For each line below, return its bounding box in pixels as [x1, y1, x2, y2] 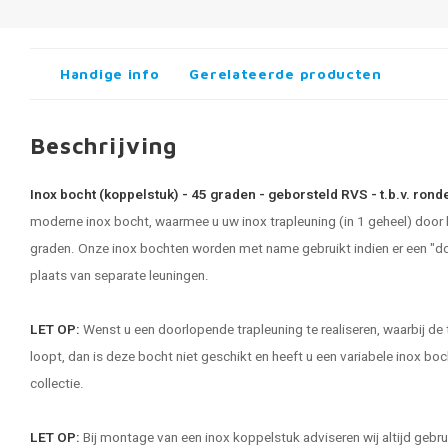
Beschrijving [30, 132, 178, 159]
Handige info [60, 65, 160, 82]
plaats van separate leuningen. [30, 266, 209, 286]
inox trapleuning [242, 212, 336, 232]
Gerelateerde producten [189, 65, 382, 82]
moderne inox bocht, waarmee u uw [30, 212, 242, 232]
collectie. [30, 374, 87, 394]
